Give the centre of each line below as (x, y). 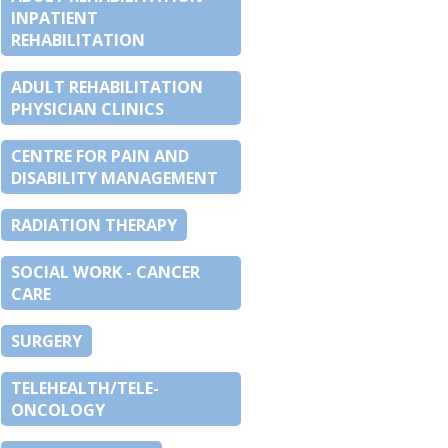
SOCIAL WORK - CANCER (105, 272)
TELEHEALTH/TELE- (85, 388)
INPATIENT (54, 18)
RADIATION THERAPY (94, 225)
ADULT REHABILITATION (107, 87)
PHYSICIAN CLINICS (87, 109)
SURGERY (46, 341)
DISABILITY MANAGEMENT (114, 178)
